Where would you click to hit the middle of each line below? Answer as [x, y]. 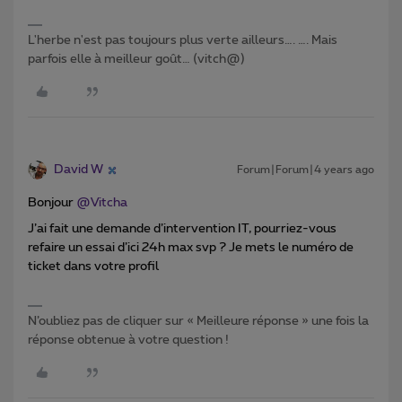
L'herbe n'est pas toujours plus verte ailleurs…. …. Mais [183, 41]
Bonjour [52, 203]
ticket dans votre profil [93, 267]
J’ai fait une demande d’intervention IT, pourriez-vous [182, 229]
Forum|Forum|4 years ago [306, 170]
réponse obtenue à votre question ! [128, 341]
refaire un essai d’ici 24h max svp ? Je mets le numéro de [191, 248]
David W [79, 170]
